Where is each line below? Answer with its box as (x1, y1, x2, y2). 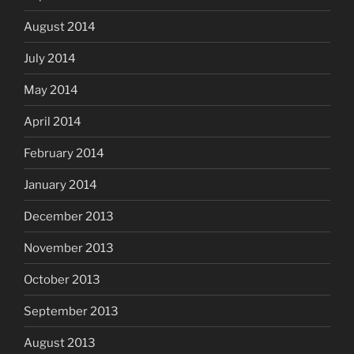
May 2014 (24, 82, 78, 97)
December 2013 (24, 209, 114, 224)
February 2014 (24, 145, 104, 160)
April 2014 (24, 114, 81, 129)
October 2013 (24, 272, 100, 287)
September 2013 (24, 303, 119, 318)
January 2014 (24, 177, 97, 192)
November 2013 (24, 240, 114, 255)
